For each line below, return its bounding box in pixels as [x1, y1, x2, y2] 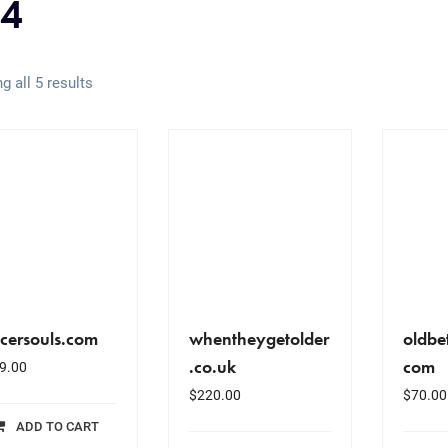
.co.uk [188, 354, 236, 378]
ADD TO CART [16, 418, 100, 434]
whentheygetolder [188, 326, 329, 350]
